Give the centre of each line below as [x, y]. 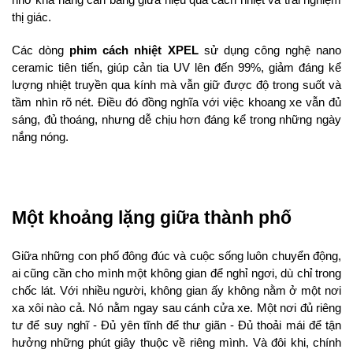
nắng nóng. [40, 137]
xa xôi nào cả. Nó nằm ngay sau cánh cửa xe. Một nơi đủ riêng [176, 308]
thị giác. [32, 18]
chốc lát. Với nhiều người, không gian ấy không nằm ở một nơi [176, 291]
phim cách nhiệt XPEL [134, 51]
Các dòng [41, 51]
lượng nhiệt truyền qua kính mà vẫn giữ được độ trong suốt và [176, 85]
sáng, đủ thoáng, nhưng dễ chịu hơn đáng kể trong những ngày [176, 120]
